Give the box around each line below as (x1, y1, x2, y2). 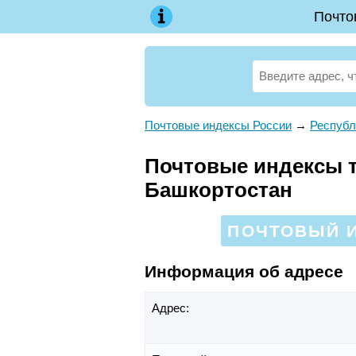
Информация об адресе (145, 261, 343, 281)
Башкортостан (145, 179, 292, 201)
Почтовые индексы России (145, 118, 292, 132)
